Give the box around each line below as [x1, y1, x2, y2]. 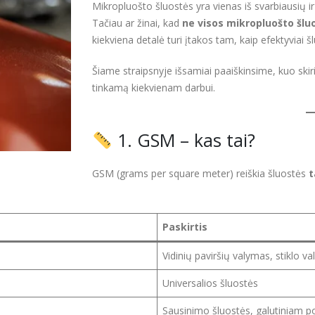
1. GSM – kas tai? [112, 128, 255, 153]
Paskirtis [162, 220, 207, 234]
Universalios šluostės [162, 276, 258, 290]
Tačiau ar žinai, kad [92, 16, 182, 30]
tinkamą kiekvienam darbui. [92, 81, 215, 95]
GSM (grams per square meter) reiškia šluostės [92, 167, 309, 181]
